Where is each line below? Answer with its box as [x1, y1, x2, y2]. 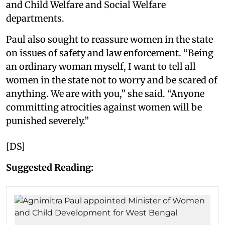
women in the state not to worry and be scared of [6, 74, 217, 86]
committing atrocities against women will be [6, 101, 202, 113]
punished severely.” [6, 115, 89, 127]
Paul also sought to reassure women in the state [6, 34, 213, 45]
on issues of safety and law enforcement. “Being [6, 47, 213, 59]
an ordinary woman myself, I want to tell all [6, 61, 196, 72]
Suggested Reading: [6, 162, 93, 173]
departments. [6, 13, 64, 24]
